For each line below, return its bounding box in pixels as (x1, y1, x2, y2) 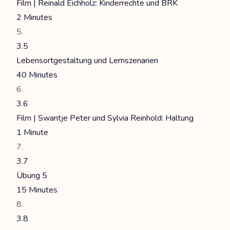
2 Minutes (16, 12, 52, 23)
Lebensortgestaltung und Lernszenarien (16, 55, 158, 66)
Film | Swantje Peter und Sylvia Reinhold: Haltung (16, 112, 194, 124)
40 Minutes (16, 69, 57, 81)
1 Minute (16, 127, 48, 138)
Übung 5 (16, 170, 47, 181)
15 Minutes (16, 184, 57, 196)
